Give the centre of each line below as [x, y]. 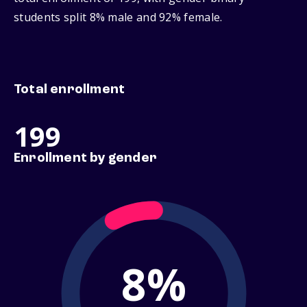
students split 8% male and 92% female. [118, 17]
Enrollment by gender [85, 159]
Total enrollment [70, 90]
